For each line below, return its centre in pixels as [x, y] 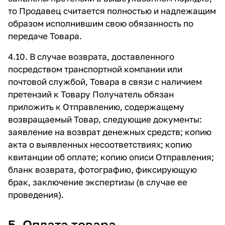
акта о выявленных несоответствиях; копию [100, 144]
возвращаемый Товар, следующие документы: [105, 119]
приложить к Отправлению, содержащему [96, 107]
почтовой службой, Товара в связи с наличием [105, 82]
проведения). [36, 195]
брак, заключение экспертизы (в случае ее [98, 182]
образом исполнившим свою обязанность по [101, 23]
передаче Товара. [45, 36]
